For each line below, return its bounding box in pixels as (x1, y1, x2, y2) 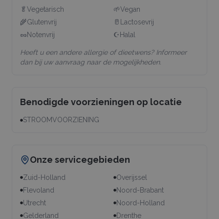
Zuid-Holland (23, 173, 66, 181)
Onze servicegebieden (30, 154, 130, 165)
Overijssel (116, 173, 147, 181)
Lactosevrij (120, 18, 154, 26)
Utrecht (23, 198, 46, 207)
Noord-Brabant (116, 186, 164, 194)
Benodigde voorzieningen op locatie (20, 96, 182, 107)
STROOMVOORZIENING (23, 115, 99, 124)
